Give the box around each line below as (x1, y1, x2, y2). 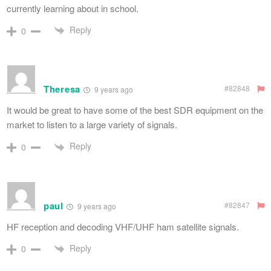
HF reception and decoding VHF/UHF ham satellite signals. (7, 220, 239, 233)
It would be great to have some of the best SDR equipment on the (7, 103, 263, 117)
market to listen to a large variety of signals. (7, 118, 177, 131)
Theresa (44, 82, 80, 96)
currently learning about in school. (7, 1, 139, 15)
